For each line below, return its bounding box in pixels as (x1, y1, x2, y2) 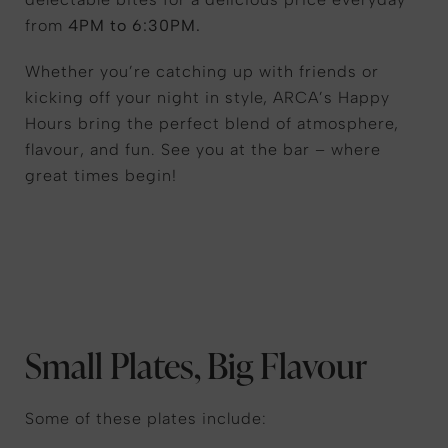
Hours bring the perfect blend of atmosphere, (25, 114, 399, 133)
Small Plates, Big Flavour (25, 341, 367, 388)
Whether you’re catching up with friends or (25, 62, 379, 81)
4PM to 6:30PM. (68, 16, 201, 35)
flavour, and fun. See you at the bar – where (25, 140, 381, 159)
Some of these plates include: (25, 409, 267, 428)
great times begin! (25, 166, 177, 185)
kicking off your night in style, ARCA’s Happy (25, 88, 390, 107)
